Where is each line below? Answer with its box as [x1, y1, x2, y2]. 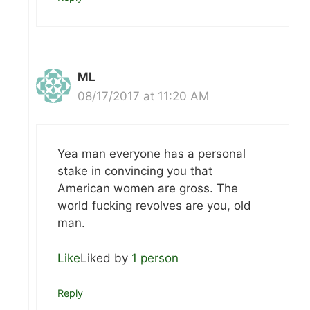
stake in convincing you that [57, 164, 212, 179]
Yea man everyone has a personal [57, 147, 246, 161]
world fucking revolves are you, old [57, 199, 251, 213]
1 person [131, 250, 179, 265]
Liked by [80, 250, 131, 265]
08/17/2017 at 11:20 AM [77, 89, 209, 103]
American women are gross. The [57, 181, 238, 196]
